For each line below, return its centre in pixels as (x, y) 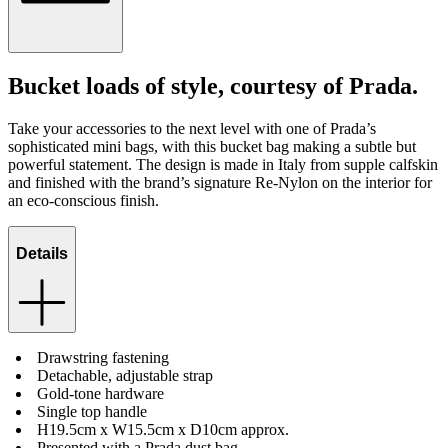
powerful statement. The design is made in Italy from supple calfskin (223, 164)
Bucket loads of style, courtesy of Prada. (213, 86)
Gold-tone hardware (100, 394)
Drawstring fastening (103, 358)
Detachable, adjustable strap (125, 376)
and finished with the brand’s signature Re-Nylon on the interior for (220, 182)
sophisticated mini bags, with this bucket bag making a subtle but (212, 146)
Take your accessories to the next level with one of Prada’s (192, 128)
